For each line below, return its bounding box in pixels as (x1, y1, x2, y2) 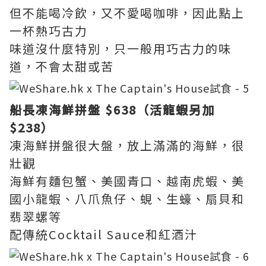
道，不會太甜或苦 (9, 58, 114, 75)
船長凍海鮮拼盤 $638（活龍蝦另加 (9, 101, 215, 118)
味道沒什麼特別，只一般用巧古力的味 (9, 40, 232, 57)
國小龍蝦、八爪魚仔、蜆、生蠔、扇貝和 (9, 190, 245, 207)
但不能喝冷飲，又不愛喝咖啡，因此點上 (9, 4, 245, 21)
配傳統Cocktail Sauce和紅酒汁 (9, 226, 198, 243)
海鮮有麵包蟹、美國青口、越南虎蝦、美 (9, 172, 245, 189)
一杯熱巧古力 (9, 22, 88, 39)
